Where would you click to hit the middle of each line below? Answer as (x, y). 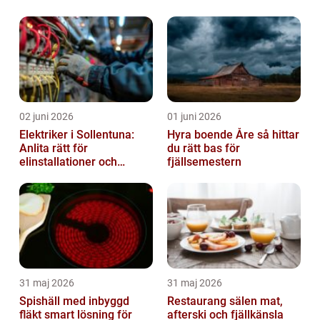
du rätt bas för (204, 149)
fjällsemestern (204, 162)
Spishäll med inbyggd (74, 301)
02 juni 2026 (46, 117)
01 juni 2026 (194, 117)
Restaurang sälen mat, (214, 301)
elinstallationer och (68, 162)
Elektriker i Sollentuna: (77, 135)
